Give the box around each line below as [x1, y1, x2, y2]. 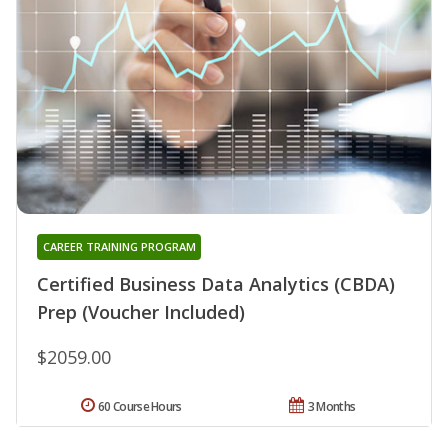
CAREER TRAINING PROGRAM [42, 239, 196, 255]
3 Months [307, 398, 356, 416]
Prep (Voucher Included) [37, 300, 245, 325]
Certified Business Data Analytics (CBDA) [37, 272, 395, 297]
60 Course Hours [98, 398, 182, 416]
